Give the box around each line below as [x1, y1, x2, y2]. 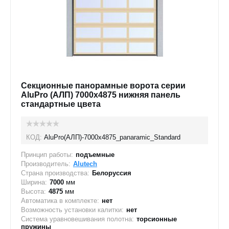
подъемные [76, 151, 114, 158]
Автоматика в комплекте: [21, 197, 99, 204]
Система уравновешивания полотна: [21, 215, 134, 223]
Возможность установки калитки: [21, 206, 124, 214]
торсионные [136, 215, 177, 223]
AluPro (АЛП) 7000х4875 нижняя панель [21, 90, 180, 99]
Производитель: [21, 160, 71, 168]
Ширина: [21, 178, 47, 186]
